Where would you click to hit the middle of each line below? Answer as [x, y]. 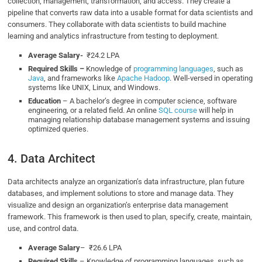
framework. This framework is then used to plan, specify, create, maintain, [130, 217]
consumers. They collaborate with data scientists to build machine [117, 25]
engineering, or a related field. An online [94, 111]
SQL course [178, 111]
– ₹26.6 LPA [101, 248]
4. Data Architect [52, 159]
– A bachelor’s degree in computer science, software [149, 101]
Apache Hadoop [144, 78]
